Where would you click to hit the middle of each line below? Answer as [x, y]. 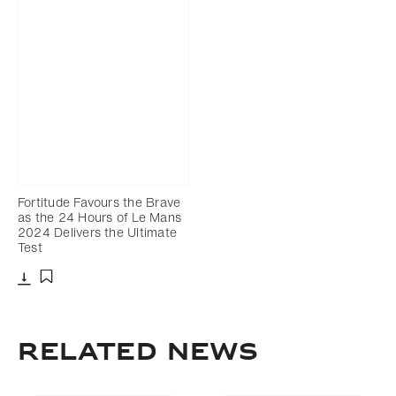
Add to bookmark [95, 296]
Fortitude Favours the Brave [99, 202]
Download [51, 293]
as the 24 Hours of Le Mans [99, 217]
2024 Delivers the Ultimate [97, 232]
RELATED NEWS [138, 353]
